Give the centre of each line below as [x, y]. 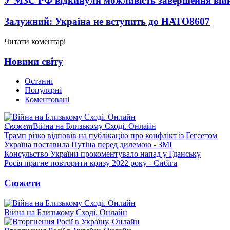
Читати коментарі [35, 41]
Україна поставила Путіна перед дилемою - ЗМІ [88, 145]
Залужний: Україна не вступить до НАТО [97, 22]
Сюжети [22, 183]
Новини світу [34, 61]
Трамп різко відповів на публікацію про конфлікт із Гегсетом [111, 136]
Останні [39, 81]
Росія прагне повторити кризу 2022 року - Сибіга [91, 163]
